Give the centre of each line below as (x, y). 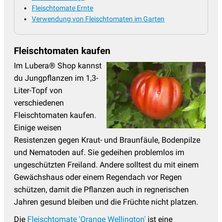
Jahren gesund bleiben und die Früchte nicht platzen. (106, 202)
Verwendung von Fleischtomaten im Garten (98, 19)
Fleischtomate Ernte (62, 8)
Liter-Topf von (38, 91)
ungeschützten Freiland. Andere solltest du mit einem (106, 165)
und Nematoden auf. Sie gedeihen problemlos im (99, 153)
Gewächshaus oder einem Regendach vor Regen (98, 177)
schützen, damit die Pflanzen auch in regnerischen (101, 190)
